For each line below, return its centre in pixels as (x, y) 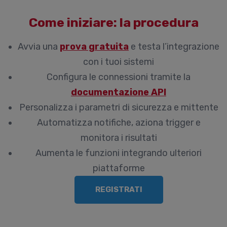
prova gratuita (94, 47)
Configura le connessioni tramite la (119, 77)
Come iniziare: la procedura (113, 23)
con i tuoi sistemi (119, 62)
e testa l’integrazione (174, 47)
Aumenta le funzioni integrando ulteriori (119, 153)
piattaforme (119, 168)
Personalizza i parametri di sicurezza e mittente (119, 107)
